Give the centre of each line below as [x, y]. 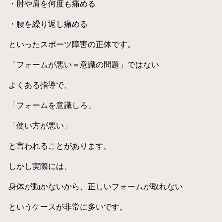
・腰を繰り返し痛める [48, 24]
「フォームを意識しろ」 [52, 105]
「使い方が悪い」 [40, 125]
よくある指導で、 [40, 84]
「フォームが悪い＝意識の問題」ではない [83, 64]
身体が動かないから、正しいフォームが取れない [95, 186]
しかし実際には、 [40, 166]
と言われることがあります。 [60, 145]
